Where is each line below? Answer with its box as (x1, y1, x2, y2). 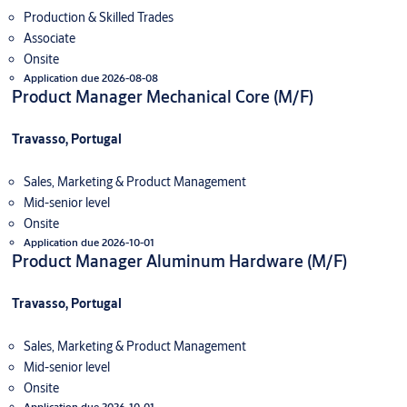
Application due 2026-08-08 (23, 71, 158, 85)
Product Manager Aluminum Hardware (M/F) (11, 250, 347, 273)
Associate (23, 30, 75, 47)
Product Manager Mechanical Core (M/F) (11, 85, 313, 108)
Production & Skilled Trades (23, 9, 174, 26)
